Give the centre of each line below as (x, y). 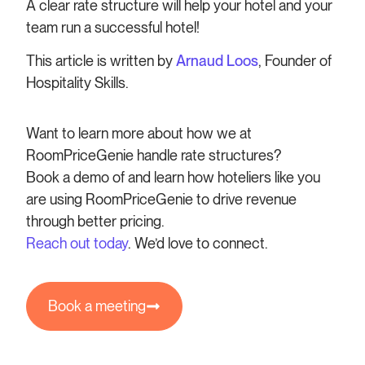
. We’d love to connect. (198, 243)
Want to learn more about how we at (139, 133)
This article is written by (101, 61)
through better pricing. (96, 221)
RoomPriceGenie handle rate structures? (154, 155)
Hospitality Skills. (79, 83)
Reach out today (77, 243)
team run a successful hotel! (113, 27)
